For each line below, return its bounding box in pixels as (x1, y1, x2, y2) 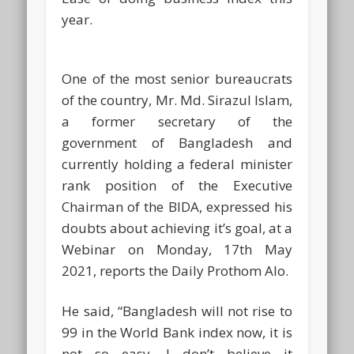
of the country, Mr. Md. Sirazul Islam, (62, 90, 292, 109)
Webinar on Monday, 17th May (62, 239, 292, 258)
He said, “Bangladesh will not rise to (62, 301, 292, 320)
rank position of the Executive (62, 175, 292, 194)
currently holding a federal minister (62, 154, 292, 173)
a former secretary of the (62, 111, 292, 130)
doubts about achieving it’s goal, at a (62, 218, 292, 237)
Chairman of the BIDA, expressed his (62, 197, 292, 216)
